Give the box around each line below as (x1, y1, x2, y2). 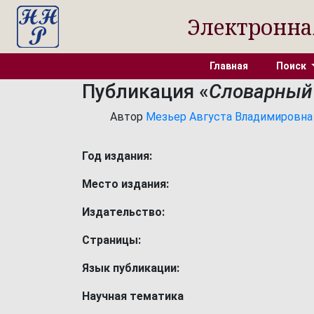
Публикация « (82, 80, 209, 103)
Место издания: (82, 177, 169, 191)
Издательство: (82, 205, 165, 219)
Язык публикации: (82, 261, 179, 275)
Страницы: (82, 233, 141, 247)
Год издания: (82, 149, 152, 163)
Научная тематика (82, 289, 184, 303)
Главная (210, 60, 249, 71)
